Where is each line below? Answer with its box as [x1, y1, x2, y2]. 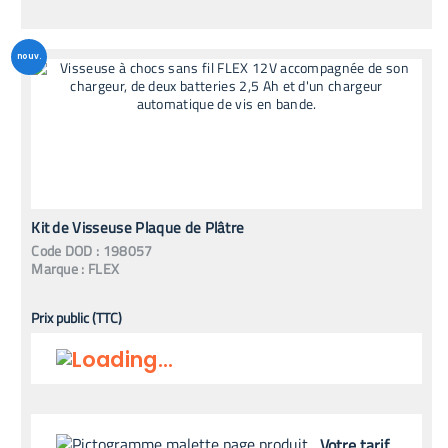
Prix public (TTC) [31, 306, 123, 328]
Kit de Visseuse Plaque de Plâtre [31, 215, 245, 239]
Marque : [31, 257, 85, 279]
